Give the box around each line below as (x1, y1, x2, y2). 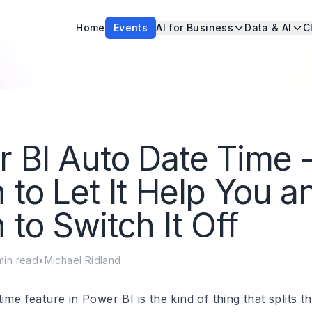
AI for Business (156, 22, 234, 33)
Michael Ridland (44, 254, 121, 266)
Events (113, 22, 148, 33)
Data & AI (244, 22, 292, 33)
